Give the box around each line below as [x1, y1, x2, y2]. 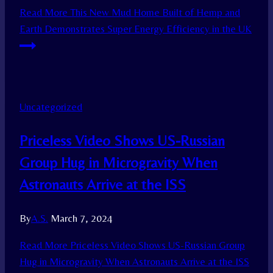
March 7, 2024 [51, 212, 113, 225]
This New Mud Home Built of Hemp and [68, 6, 240, 19]
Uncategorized [19, 101, 82, 113]
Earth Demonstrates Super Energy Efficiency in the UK [19, 23, 252, 35]
